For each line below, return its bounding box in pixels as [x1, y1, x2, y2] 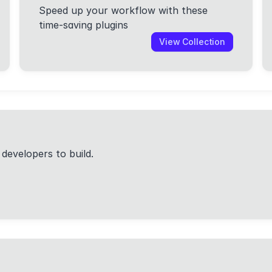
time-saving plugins [39, 19, 128, 31]
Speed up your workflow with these [39, 4, 208, 16]
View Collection [159, 36, 225, 47]
